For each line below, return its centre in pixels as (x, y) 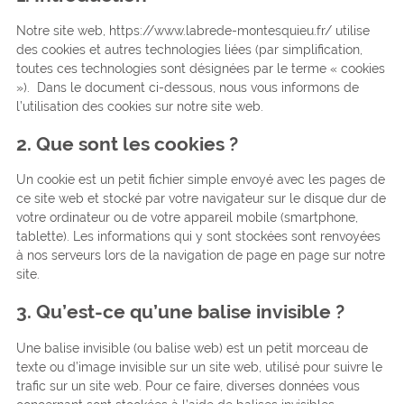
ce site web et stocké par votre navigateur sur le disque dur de (201, 199)
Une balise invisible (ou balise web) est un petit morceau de (192, 348)
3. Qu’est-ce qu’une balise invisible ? (180, 311)
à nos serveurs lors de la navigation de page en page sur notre (200, 256)
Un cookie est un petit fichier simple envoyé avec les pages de (200, 180)
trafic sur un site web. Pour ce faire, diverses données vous (188, 386)
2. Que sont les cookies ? (127, 143)
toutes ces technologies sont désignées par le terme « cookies (200, 69)
